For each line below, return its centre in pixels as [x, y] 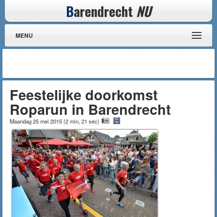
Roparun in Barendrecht [90, 109]
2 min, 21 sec [81, 121]
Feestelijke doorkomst [84, 95]
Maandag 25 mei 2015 [37, 121]
